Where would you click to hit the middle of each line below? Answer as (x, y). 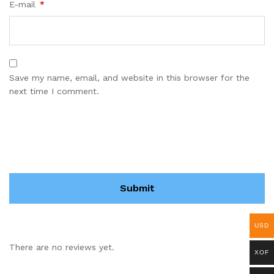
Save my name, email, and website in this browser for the (129, 78)
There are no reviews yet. (62, 247)
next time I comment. (54, 91)
